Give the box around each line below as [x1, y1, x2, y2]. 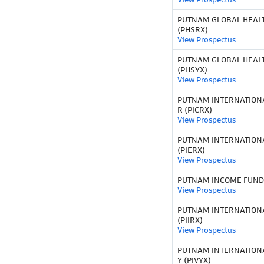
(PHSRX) [177, 25, 208, 35]
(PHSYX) [177, 65, 207, 75]
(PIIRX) [177, 215, 203, 226]
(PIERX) [177, 145, 205, 156]
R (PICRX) [177, 105, 212, 115]
